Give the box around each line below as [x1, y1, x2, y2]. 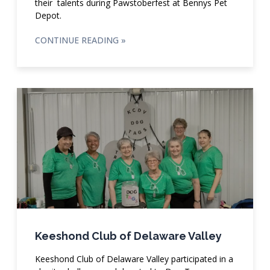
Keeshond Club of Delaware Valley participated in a [34, 253, 233, 265]
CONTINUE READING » [34, 34, 126, 46]
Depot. [34, 9, 61, 21]
